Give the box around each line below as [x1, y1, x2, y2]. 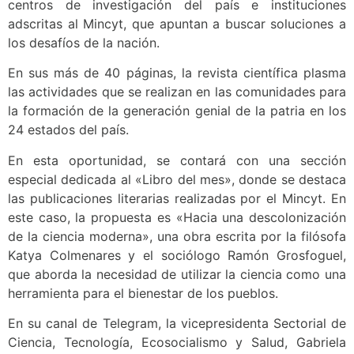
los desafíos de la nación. [8, 34, 160, 51]
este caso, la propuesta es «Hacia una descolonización [8, 209, 346, 225]
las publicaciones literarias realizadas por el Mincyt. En [8, 190, 346, 206]
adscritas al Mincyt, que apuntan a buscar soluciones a [8, 15, 346, 32]
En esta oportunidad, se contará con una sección [8, 152, 346, 168]
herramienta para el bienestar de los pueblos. [8, 284, 278, 301]
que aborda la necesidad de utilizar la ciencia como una [8, 265, 346, 282]
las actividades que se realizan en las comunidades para [8, 84, 346, 100]
